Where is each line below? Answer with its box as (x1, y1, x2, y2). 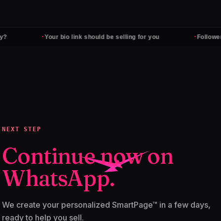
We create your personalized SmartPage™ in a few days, (2, 200, 211, 210)
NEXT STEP (2, 125, 42, 133)
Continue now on (2, 142, 174, 170)
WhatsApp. (2, 164, 114, 192)
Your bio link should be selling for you (21, 33, 136, 40)
